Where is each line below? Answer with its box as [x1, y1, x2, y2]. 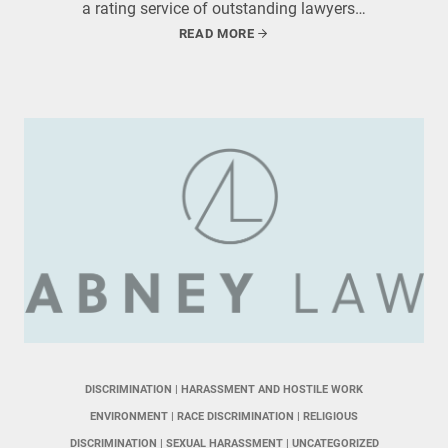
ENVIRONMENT [90, 410, 168, 423]
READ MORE [178, 26, 255, 41]
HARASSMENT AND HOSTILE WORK [181, 383, 363, 396]
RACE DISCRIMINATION [177, 410, 294, 423]
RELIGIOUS [303, 410, 358, 423]
